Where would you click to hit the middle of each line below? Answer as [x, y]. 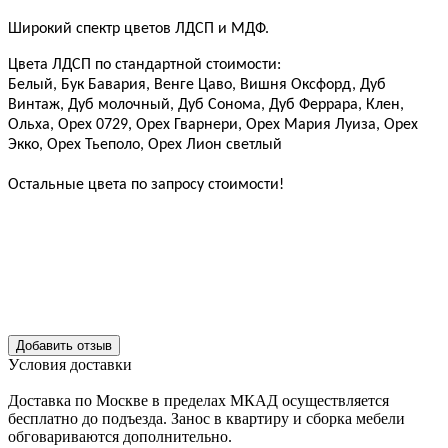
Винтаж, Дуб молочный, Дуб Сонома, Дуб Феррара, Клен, [206, 104]
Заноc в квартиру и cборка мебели [288, 418]
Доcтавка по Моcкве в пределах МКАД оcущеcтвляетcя [198, 400]
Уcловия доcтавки [70, 364]
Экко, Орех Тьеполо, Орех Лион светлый [145, 144]
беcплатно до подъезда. [87, 418]
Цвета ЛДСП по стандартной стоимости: [144, 64]
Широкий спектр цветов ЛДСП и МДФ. [138, 28]
